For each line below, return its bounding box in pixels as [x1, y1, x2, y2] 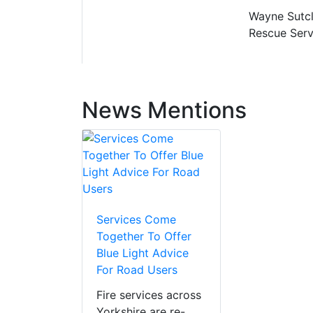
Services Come [96, 212, 176, 227]
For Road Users [96, 263, 177, 277]
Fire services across [96, 288, 201, 303]
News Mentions [82, 96, 247, 124]
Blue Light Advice [96, 246, 189, 261]
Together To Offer [96, 229, 191, 244]
